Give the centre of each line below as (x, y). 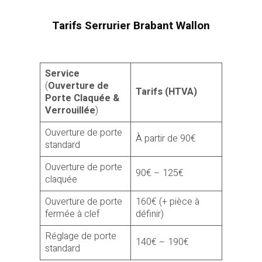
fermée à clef (73, 214)
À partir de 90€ (166, 139)
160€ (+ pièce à (168, 202)
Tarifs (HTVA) (167, 92)
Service (63, 74)
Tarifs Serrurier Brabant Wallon (131, 25)
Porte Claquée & (82, 99)
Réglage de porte (81, 237)
